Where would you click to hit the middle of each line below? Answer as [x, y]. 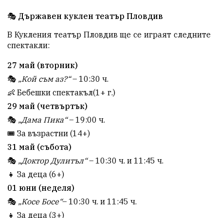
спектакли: [28, 45]
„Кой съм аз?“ [44, 79]
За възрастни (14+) [53, 133]
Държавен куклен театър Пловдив [91, 16]
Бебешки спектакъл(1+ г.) [65, 92]
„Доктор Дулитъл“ [53, 160]
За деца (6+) [40, 174]
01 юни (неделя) [41, 188]
